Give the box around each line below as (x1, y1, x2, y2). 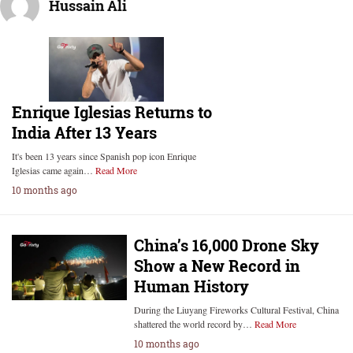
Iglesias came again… (12, 164, 95, 177)
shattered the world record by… (133, 318, 255, 331)
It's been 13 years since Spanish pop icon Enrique (12, 150, 196, 163)
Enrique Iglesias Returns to (12, 102, 212, 123)
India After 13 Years (12, 122, 157, 143)
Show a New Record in (133, 255, 300, 277)
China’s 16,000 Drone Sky (133, 235, 319, 256)
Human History (133, 276, 249, 297)
